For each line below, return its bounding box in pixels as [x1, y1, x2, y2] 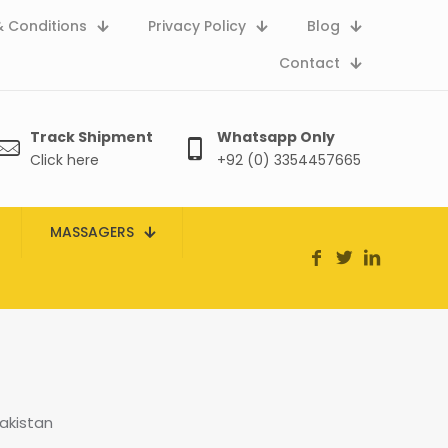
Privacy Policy [148, 16, 246, 36]
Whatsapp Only [217, 127, 335, 147]
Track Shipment [30, 127, 153, 147]
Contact [279, 53, 340, 73]
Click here [30, 150, 99, 170]
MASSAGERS [50, 222, 134, 242]
